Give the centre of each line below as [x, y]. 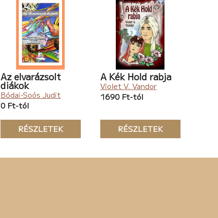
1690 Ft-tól [121, 97]
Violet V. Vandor [128, 86]
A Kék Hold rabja [136, 77]
